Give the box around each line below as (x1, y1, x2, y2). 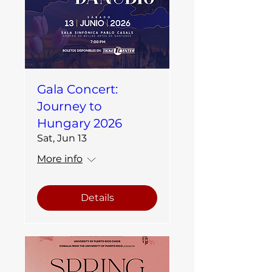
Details (80, 192, 114, 203)
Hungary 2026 (37, 116, 122, 131)
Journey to (37, 99, 102, 114)
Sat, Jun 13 (37, 132, 87, 144)
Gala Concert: (37, 82, 118, 97)
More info (37, 153, 83, 165)
